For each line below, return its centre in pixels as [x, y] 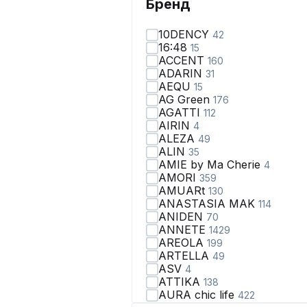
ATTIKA [181, 282]
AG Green [186, 99]
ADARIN [182, 73]
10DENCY [185, 34]
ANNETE [184, 230]
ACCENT [183, 60]
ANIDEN [182, 217]
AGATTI [181, 112]
